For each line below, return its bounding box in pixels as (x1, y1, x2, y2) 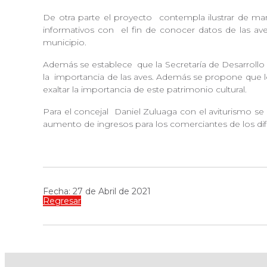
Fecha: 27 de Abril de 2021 (43, 186, 151, 197)
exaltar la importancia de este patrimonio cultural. (43, 84, 252, 95)
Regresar (43, 195, 81, 207)
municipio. (43, 37, 91, 48)
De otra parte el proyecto (43, 12, 156, 23)
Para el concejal (43, 106, 112, 117)
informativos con (43, 24, 117, 36)
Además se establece (43, 59, 135, 70)
